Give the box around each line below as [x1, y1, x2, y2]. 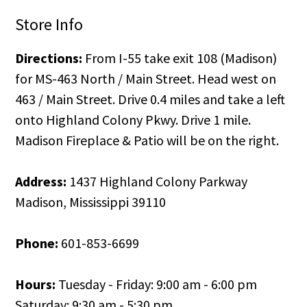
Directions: [15, 49, 83, 66]
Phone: [15, 234, 59, 251]
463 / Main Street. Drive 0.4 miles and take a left [15, 90, 286, 108]
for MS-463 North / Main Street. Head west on [15, 70, 277, 87]
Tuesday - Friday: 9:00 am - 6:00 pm [56, 275, 258, 293]
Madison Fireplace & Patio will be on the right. [15, 132, 280, 149]
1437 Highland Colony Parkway [66, 173, 248, 190]
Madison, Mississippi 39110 [15, 193, 167, 210]
